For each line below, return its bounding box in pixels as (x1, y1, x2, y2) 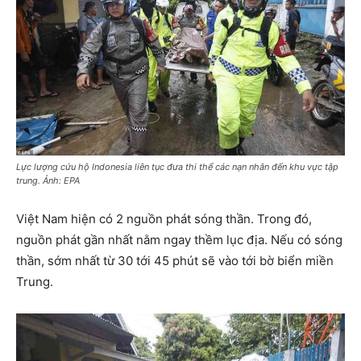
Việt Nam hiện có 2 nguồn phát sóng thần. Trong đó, (16, 211, 312, 226)
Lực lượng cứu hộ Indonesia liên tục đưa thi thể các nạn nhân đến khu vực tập (16, 161, 338, 172)
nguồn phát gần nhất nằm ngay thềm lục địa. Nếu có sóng (16, 232, 342, 247)
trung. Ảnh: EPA (16, 175, 80, 186)
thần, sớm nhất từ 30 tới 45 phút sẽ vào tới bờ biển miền (16, 253, 334, 268)
